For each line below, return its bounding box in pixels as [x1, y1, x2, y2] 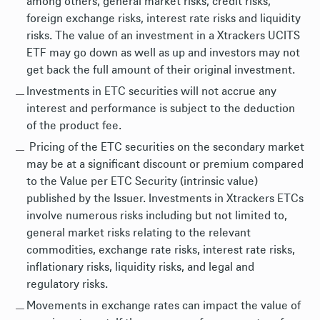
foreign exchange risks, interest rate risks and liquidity [26, 13, 301, 24]
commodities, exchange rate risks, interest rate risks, [26, 244, 295, 256]
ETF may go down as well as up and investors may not [26, 47, 300, 59]
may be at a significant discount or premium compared [26, 159, 304, 170]
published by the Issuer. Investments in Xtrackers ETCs [26, 193, 304, 204]
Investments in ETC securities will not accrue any [26, 86, 276, 97]
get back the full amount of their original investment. [26, 64, 295, 76]
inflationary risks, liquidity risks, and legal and [26, 261, 254, 273]
